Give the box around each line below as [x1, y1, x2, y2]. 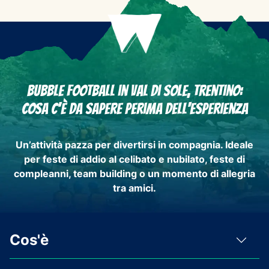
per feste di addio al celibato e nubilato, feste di [24, 153, 245, 165]
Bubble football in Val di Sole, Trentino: [26, 82, 243, 99]
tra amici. [113, 181, 156, 194]
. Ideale [220, 138, 253, 151]
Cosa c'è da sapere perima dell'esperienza [21, 100, 248, 117]
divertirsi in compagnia [113, 138, 220, 151]
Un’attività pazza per [16, 138, 113, 151]
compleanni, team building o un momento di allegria [14, 167, 255, 180]
